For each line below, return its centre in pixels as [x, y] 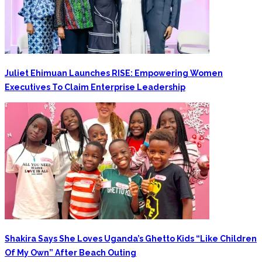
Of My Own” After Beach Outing [70, 252]
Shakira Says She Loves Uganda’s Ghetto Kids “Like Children [131, 238]
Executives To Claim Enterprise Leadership [95, 87]
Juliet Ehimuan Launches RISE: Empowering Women [114, 73]
